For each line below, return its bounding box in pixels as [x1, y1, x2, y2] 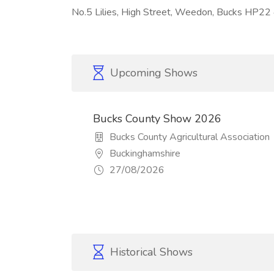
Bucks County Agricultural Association [107, 130, 270, 144]
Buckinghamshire [107, 147, 180, 160]
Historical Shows [107, 245, 193, 259]
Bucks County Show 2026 [93, 111, 221, 126]
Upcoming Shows [107, 65, 198, 80]
